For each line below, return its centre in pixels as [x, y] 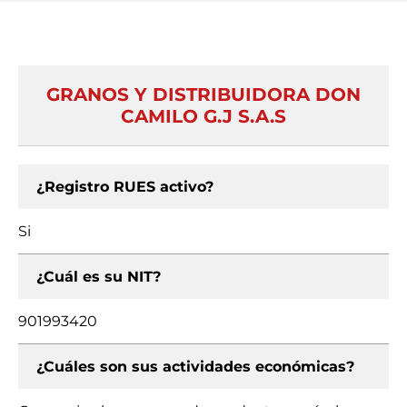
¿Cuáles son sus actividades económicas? [195, 367]
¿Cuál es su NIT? [99, 277]
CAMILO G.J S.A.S [203, 116]
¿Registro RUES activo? [125, 187]
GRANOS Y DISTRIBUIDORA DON [203, 94]
